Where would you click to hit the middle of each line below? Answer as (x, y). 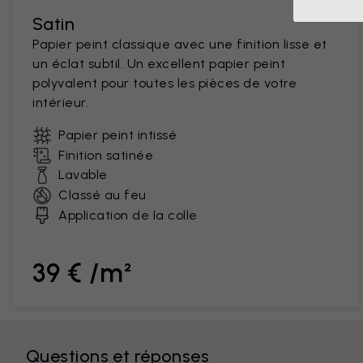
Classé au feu (102, 195)
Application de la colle (128, 215)
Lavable (83, 175)
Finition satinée (106, 155)
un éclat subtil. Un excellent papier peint (159, 64)
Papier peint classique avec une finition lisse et (180, 44)
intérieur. (60, 102)
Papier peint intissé (117, 135)
